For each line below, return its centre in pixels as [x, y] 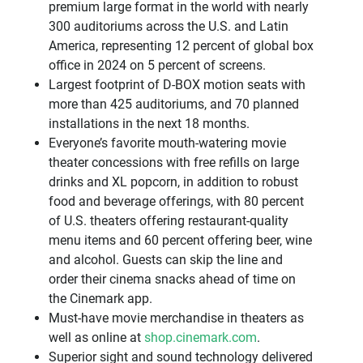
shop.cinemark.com [201, 337]
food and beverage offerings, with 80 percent [176, 201]
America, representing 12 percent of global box [181, 45]
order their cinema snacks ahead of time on [172, 279]
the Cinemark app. [100, 298]
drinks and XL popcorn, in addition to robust [173, 181]
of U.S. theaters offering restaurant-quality [169, 220]
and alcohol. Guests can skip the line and [166, 259]
